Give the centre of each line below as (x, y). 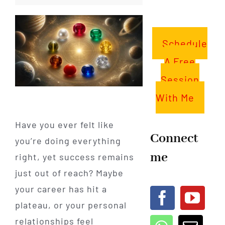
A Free (180, 61)
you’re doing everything (68, 141)
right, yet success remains (74, 157)
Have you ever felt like (64, 125)
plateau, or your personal (71, 205)
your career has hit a (61, 189)
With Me (175, 97)
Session (180, 79)
